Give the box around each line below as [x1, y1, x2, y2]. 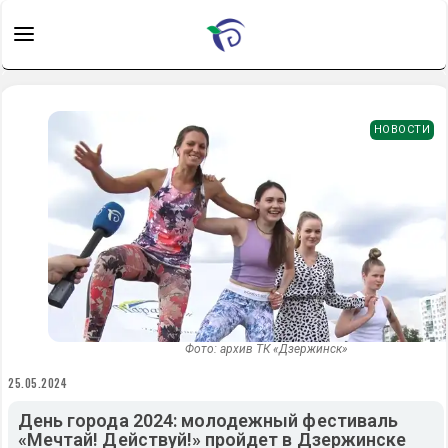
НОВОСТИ [373, 123, 430, 136]
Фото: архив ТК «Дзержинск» [184, 342, 348, 357]
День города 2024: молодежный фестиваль [18, 410, 398, 432]
